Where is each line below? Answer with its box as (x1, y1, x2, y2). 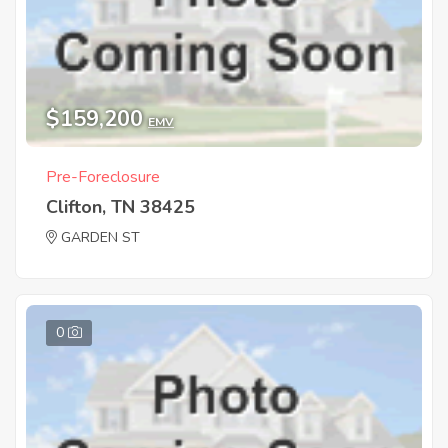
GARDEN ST (61, 227, 140, 247)
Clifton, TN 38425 (46, 194, 195, 219)
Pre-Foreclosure (46, 165, 160, 188)
